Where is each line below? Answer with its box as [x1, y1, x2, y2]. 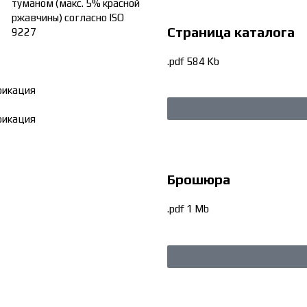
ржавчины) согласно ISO [11, 12, 124, 23]
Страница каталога [167, 23, 295, 40]
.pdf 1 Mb [167, 203, 209, 214]
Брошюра [167, 171, 230, 187]
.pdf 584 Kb [167, 55, 219, 67]
